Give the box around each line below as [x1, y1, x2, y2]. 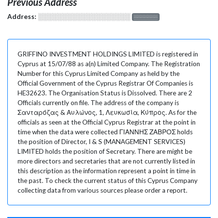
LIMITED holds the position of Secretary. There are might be [18, 147, 192, 155]
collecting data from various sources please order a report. [18, 186, 187, 194]
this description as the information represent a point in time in [18, 166, 196, 175]
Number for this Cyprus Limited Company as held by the [18, 69, 180, 77]
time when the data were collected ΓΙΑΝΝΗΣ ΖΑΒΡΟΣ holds [18, 127, 193, 136]
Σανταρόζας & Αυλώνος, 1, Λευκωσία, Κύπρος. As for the [18, 108, 197, 116]
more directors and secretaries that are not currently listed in [18, 157, 195, 165]
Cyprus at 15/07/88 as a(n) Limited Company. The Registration [18, 59, 200, 68]
